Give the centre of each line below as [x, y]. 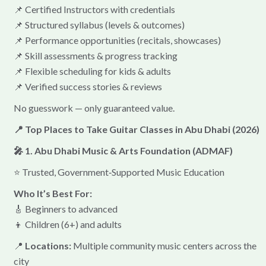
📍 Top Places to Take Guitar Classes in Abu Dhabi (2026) [136, 129]
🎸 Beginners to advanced [65, 208]
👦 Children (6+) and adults [67, 224]
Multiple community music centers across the [164, 245]
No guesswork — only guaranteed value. [94, 107]
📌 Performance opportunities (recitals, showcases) [117, 40]
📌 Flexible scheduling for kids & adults [92, 71]
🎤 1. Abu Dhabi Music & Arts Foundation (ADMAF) [123, 150]
